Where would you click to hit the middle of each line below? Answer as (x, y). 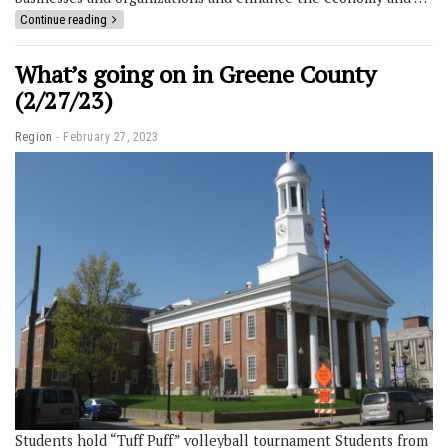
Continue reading (63, 19)
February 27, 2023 (111, 136)
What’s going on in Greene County (195, 73)
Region (33, 136)
